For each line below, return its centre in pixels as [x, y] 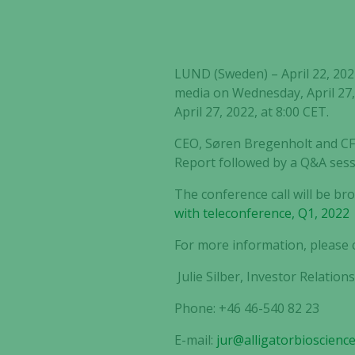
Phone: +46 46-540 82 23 [247, 308]
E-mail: [196, 340]
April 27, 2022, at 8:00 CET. [252, 112]
